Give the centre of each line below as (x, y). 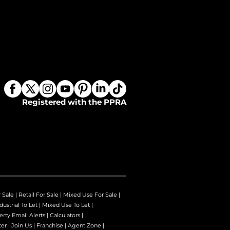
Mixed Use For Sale (90, 194)
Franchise (50, 225)
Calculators (65, 215)
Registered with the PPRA (74, 102)
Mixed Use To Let (66, 205)
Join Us (22, 225)
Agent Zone (84, 225)
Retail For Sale (39, 194)
